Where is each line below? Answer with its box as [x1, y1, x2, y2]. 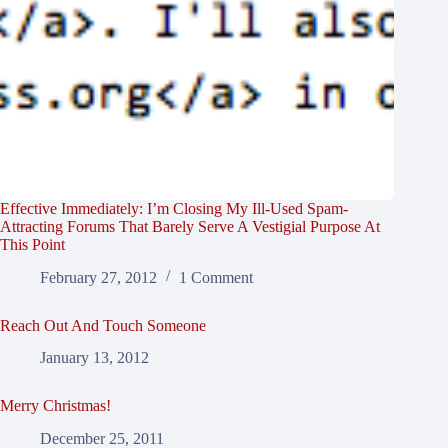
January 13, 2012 [40, 349, 149, 367]
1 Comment [179, 268, 253, 286]
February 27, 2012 [40, 268, 157, 286]
